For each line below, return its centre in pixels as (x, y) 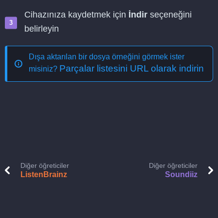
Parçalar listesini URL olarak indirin (132, 68)
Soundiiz (181, 174)
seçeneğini (170, 15)
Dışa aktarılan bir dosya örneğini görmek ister (107, 57)
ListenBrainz (44, 174)
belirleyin (42, 29)
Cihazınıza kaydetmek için (76, 15)
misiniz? (44, 69)
